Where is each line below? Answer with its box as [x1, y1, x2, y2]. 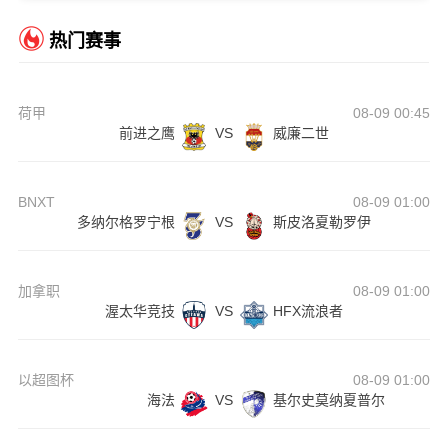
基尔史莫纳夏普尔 [272, 392, 385, 409]
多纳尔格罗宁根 [76, 214, 175, 231]
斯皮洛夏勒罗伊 [272, 214, 371, 231]
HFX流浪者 [272, 303, 343, 320]
